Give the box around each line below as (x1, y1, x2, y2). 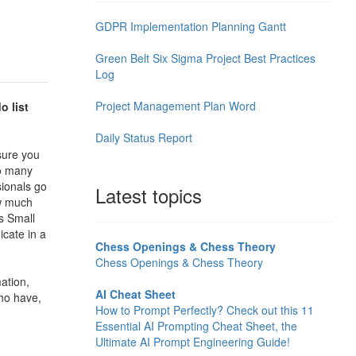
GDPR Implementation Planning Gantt (95, 18, 286, 35)
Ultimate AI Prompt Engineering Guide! (95, 334, 290, 350)
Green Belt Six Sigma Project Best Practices (95, 50, 315, 67)
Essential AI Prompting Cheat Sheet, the (95, 318, 297, 335)
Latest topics (95, 181, 202, 210)
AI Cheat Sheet (95, 286, 176, 303)
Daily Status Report (95, 130, 192, 146)
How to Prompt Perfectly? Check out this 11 (95, 302, 314, 319)
